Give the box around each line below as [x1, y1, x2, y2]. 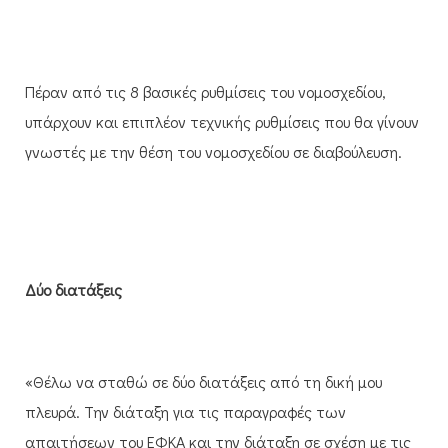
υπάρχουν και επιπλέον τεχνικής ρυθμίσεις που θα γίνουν [25, 110, 419, 132]
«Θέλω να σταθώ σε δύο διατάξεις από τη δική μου [25, 370, 382, 392]
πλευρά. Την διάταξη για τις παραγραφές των [25, 400, 346, 422]
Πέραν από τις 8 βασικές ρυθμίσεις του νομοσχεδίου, [25, 80, 386, 102]
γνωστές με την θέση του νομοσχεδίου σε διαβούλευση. [25, 140, 402, 162]
